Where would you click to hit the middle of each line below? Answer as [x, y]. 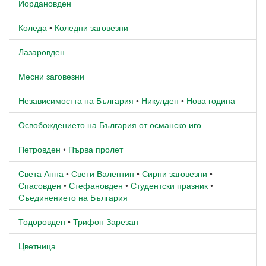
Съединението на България [73, 197]
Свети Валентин [103, 173]
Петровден [39, 149]
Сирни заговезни [175, 173]
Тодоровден [42, 221]
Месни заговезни [51, 76]
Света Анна [41, 173]
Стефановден [96, 185]
